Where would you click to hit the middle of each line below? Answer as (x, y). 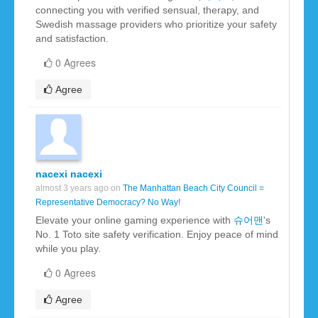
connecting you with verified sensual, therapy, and (147, 10)
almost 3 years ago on (79, 188)
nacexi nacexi (69, 174)
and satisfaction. (72, 39)
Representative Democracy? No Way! (108, 203)
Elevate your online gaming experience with (135, 220)
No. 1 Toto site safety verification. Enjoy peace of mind (157, 235)
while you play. (68, 249)
